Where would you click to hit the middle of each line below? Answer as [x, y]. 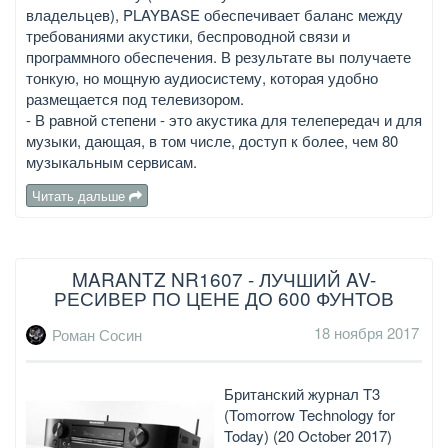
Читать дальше [80, 196]
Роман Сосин [97, 335]
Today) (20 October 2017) [308, 435]
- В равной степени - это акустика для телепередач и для [224, 120]
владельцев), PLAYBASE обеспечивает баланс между [214, 15]
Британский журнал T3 [302, 393]
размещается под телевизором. [135, 99]
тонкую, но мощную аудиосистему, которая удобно [202, 78]
